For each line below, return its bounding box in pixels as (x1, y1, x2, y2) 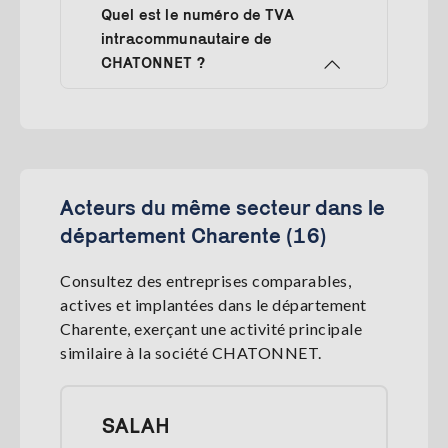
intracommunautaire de (101, 30, 273, 48)
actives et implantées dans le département (60, 295, 367, 315)
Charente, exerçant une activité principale (60, 319, 362, 339)
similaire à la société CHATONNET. (60, 343, 322, 363)
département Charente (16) (60, 223, 326, 248)
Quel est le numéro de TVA (101, 6, 294, 24)
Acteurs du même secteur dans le (60, 195, 385, 220)
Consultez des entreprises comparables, (60, 271, 351, 291)
